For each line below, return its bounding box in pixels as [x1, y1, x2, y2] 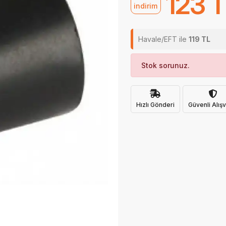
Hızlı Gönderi [136, 100, 175, 108]
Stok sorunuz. [141, 61, 190, 70]
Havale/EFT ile [138, 35, 189, 43]
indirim [134, 2, 158, 10]
